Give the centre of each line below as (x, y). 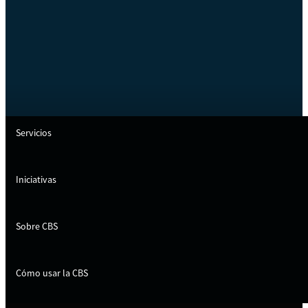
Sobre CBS (37, 226)
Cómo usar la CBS (52, 273)
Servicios (34, 132)
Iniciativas (36, 179)
